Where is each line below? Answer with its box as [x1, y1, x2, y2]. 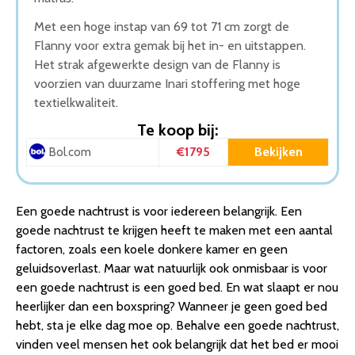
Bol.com [49, 144, 91, 159]
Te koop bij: [137, 120, 218, 139]
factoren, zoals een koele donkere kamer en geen [16, 241, 288, 257]
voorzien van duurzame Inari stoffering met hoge [34, 75, 300, 91]
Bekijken [254, 143, 303, 159]
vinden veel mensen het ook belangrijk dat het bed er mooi [16, 336, 338, 352]
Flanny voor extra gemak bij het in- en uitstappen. [34, 37, 306, 53]
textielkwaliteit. [34, 94, 118, 110]
